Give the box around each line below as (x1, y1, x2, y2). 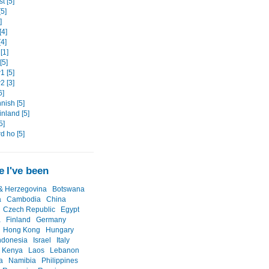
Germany (36, 215, 66, 224)
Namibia (8, 256, 36, 265)
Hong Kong (3, 225, 40, 234)
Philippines (41, 256, 78, 265)
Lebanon (50, 246, 79, 255)
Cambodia (7, 195, 41, 204)
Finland (6, 215, 31, 224)
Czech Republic (3, 205, 55, 214)
